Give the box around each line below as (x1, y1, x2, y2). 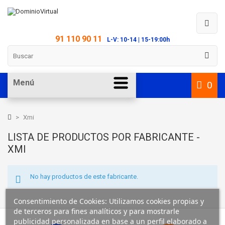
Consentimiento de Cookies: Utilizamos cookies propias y (13, 196, 204, 206)
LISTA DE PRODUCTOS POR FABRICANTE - (8, 131, 200, 143)
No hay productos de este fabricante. (30, 173, 138, 180)
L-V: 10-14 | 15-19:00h (107, 36, 170, 43)
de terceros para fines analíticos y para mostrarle (13, 206, 179, 216)
